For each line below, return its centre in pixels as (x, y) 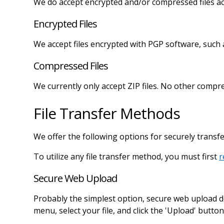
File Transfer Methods (107, 113)
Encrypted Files (65, 23)
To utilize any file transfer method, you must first (126, 156)
